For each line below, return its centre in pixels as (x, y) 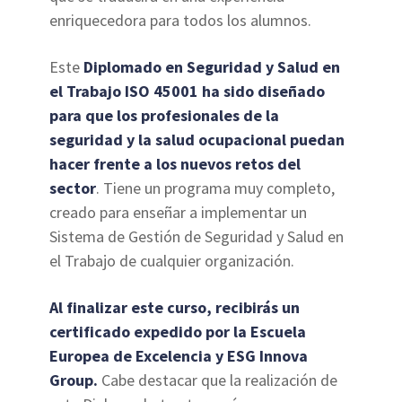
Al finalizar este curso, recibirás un (175, 308)
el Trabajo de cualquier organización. (172, 261)
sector (73, 188)
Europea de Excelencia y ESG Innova (179, 356)
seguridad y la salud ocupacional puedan (197, 140)
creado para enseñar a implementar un (179, 213)
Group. (74, 380)
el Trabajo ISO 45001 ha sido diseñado (188, 92)
